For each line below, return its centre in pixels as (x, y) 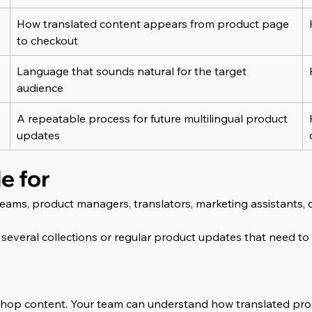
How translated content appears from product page (155, 23)
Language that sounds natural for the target (133, 71)
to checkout (48, 40)
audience (40, 87)
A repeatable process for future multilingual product (154, 118)
